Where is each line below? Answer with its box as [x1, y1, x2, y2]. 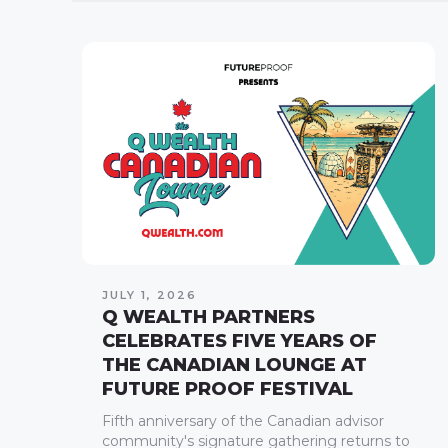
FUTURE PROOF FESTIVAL [102, 377, 353, 400]
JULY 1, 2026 [102, 287, 197, 302]
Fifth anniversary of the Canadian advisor [102, 411, 384, 430]
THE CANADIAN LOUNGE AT [102, 353, 367, 376]
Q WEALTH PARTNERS [102, 305, 315, 328]
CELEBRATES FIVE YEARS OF [102, 329, 377, 352]
